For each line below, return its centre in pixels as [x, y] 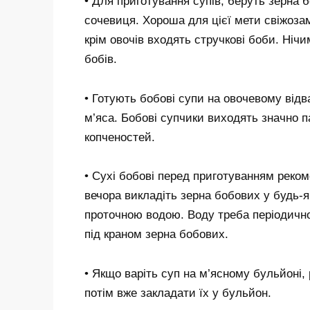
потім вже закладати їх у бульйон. [178, 293]
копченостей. [120, 137]
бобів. [101, 59]
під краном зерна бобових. [156, 235]
